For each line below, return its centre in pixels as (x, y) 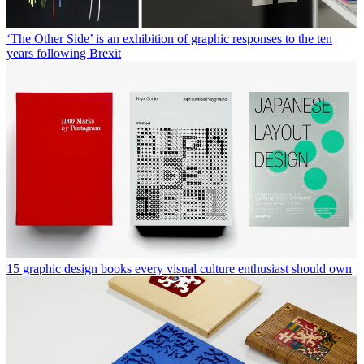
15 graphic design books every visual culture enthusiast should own (179, 269)
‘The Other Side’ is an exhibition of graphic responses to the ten (169, 39)
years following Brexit (64, 53)
